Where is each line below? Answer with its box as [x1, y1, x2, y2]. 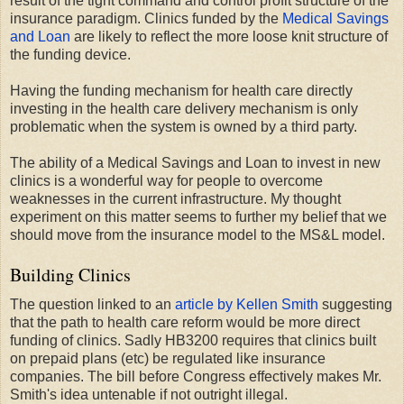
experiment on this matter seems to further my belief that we [10, 209, 387, 225]
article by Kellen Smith [175, 297, 318, 313]
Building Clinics [10, 262, 131, 288]
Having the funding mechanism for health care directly [10, 83, 353, 99]
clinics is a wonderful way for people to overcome [10, 173, 323, 189]
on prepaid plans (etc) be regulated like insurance [10, 351, 326, 367]
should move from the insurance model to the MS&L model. [10, 227, 385, 243]
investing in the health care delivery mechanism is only [10, 101, 358, 117]
